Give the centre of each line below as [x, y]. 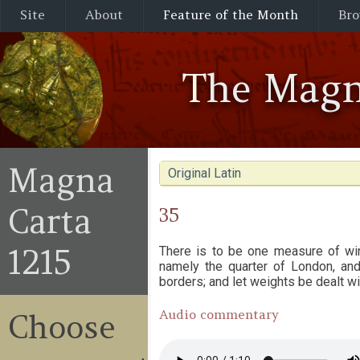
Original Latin [205, 173]
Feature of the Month [231, 14]
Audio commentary [219, 315]
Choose [62, 327]
